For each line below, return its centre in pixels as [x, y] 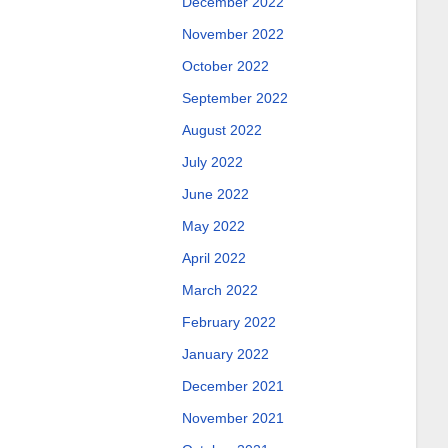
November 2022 [232, 34]
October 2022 [225, 66]
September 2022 [234, 98]
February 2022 [228, 322]
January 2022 [225, 354]
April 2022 [213, 258]
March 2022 [219, 290]
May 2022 [213, 226]
